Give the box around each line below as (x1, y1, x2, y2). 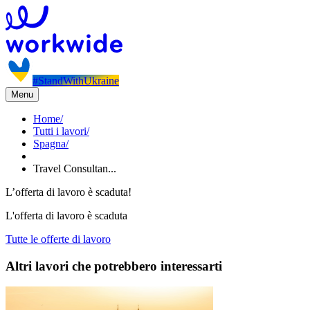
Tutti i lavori (33, 125, 86, 137)
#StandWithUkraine (33, 75, 119, 86)
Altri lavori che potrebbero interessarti (6, 258, 222, 273)
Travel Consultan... (33, 163, 116, 174)
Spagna (33, 138, 66, 149)
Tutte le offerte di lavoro (6, 233, 111, 245)
